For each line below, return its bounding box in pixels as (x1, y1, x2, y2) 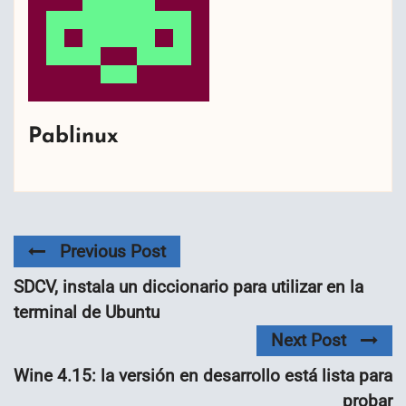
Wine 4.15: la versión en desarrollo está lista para (14, 365, 392, 387)
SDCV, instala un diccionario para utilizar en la (14, 275, 363, 297)
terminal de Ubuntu (14, 301, 159, 323)
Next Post (271, 330, 346, 352)
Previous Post (60, 240, 166, 262)
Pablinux (28, 125, 119, 148)
